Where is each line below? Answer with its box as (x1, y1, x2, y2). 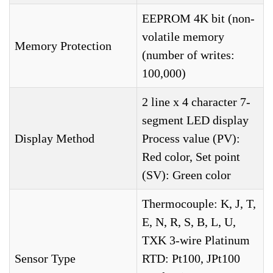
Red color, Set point (142, 150, 240, 163)
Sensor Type (15, 252, 76, 265)
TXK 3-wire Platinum (142, 233, 250, 247)
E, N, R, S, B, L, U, (142, 215, 236, 229)
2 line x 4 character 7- (142, 95, 250, 108)
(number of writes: (142, 48, 235, 62)
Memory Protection (15, 39, 112, 52)
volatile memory (142, 30, 224, 43)
